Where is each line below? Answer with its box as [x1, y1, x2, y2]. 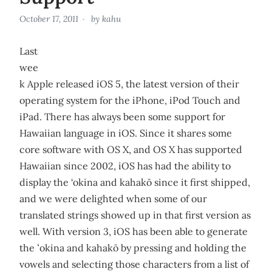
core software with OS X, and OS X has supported [19, 143, 242, 155]
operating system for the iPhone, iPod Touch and [19, 94, 240, 106]
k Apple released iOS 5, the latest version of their [19, 78, 239, 90]
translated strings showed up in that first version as [19, 209, 251, 221]
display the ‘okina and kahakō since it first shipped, [19, 176, 250, 188]
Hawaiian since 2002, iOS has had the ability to [19, 160, 231, 172]
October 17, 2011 [19, 13, 78, 24]
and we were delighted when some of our [19, 192, 207, 205]
